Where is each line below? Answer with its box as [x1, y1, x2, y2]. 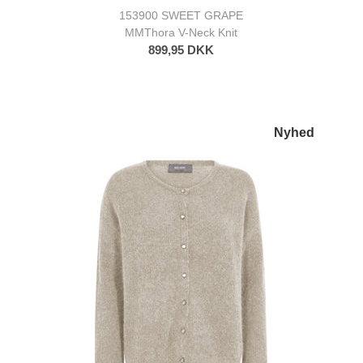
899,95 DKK [148, 42, 215, 57]
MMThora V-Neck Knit [125, 25, 238, 39]
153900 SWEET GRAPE [119, 8, 244, 22]
